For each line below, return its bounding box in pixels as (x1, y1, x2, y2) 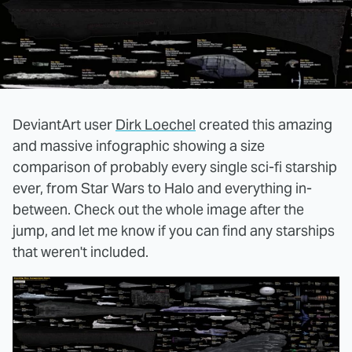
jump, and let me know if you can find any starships (13, 221, 335, 240)
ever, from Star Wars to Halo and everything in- (13, 178, 312, 197)
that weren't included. (13, 242, 148, 261)
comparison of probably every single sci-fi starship (13, 157, 337, 176)
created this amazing (196, 115, 332, 134)
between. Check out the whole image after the (13, 200, 304, 218)
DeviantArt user (13, 115, 115, 134)
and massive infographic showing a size (13, 136, 265, 155)
